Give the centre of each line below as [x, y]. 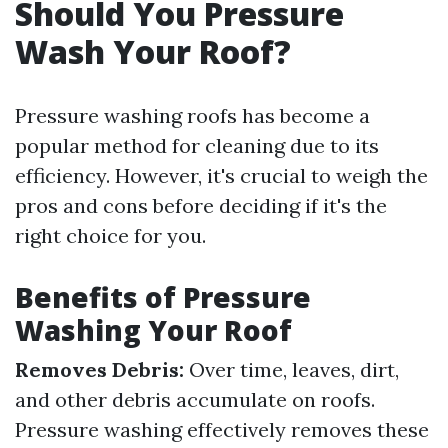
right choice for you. [110, 235]
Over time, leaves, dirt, [291, 369]
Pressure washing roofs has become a [192, 115]
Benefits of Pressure [163, 297]
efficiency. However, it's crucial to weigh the [221, 175]
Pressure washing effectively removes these [222, 429]
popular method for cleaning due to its [197, 145]
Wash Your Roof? [153, 51]
